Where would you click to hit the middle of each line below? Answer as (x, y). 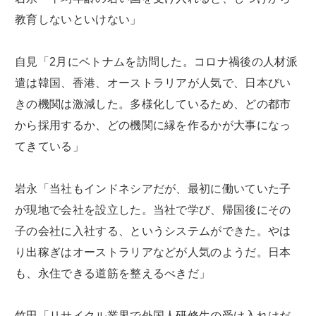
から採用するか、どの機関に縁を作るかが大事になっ (153, 126)
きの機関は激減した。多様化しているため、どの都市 (153, 104)
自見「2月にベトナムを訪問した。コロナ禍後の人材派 (156, 62)
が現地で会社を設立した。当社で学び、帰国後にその (153, 210)
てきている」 (49, 147)
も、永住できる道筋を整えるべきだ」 (113, 274)
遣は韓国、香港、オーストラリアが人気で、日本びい (153, 83)
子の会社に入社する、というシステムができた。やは (153, 231)
